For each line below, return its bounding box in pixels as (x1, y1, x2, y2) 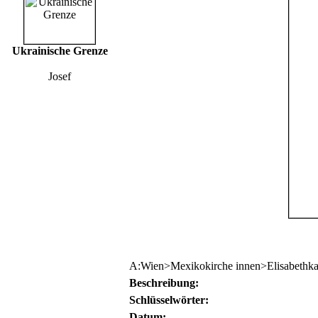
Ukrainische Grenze (11, 45, 108, 57)
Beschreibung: (129, 277, 199, 289)
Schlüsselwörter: (129, 294, 209, 306)
